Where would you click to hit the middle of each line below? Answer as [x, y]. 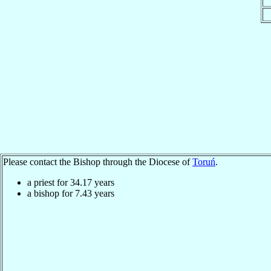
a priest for [49, 182]
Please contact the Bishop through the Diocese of [98, 162]
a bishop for [51, 193]
